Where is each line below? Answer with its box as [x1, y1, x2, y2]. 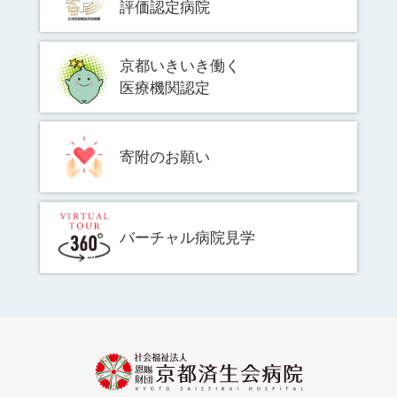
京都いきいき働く [119, 57, 240, 74]
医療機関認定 [119, 79, 210, 97]
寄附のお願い [119, 148, 210, 166]
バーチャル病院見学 [119, 229, 255, 246]
